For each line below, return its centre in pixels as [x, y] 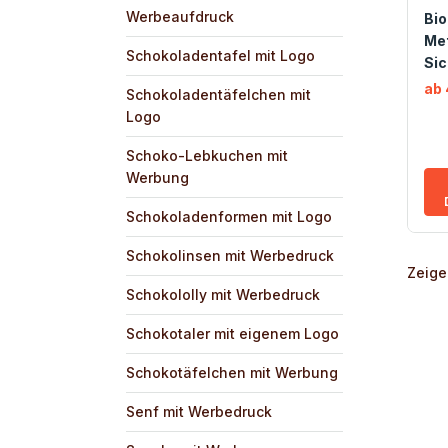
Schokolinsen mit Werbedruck [230, 255]
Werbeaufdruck [180, 16]
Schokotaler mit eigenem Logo [232, 333]
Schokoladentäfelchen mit [218, 94]
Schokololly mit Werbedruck [223, 294]
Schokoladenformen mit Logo [229, 216]
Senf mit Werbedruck [199, 411]
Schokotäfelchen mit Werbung [232, 372]
